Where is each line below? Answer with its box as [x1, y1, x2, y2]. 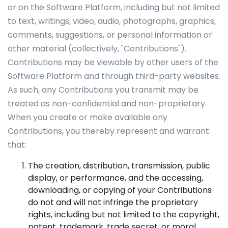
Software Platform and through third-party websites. [8, 70, 220, 82]
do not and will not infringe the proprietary [28, 196, 198, 208]
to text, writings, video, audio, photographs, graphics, [8, 15, 216, 27]
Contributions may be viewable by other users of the [8, 56, 218, 68]
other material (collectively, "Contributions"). [8, 43, 186, 54]
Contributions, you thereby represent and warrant [8, 125, 209, 137]
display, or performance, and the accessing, [28, 172, 203, 184]
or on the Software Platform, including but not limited [8, 2, 220, 13]
